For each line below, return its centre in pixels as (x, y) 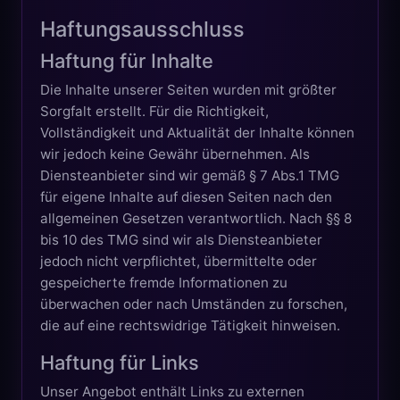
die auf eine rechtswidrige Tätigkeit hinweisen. (190, 325)
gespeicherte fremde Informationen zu (164, 282)
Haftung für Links (120, 362)
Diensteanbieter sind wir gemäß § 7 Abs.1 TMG (190, 175)
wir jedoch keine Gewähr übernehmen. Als (175, 154)
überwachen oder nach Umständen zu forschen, (194, 304)
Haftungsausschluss (142, 29)
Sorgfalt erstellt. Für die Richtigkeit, (154, 111)
